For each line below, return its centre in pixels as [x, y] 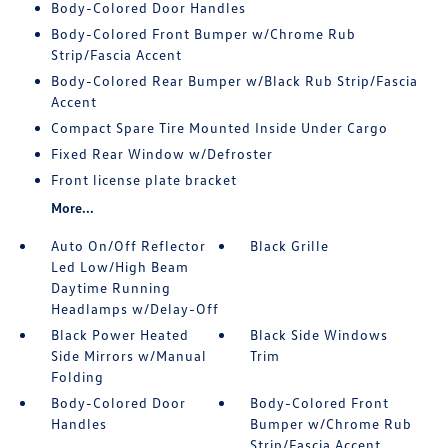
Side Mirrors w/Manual [128, 356]
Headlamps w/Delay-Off [134, 309]
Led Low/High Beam [119, 267]
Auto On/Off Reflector [128, 246]
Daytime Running [110, 288]
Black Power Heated [119, 335]
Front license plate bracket [143, 180]
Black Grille [290, 246]
